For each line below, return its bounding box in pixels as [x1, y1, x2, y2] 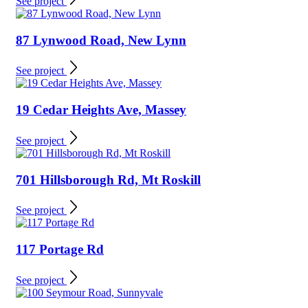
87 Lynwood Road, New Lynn [16, 32, 186, 47]
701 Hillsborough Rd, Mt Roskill [16, 172, 201, 187]
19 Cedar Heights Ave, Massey [16, 102, 186, 118]
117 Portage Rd [16, 241, 104, 256]
